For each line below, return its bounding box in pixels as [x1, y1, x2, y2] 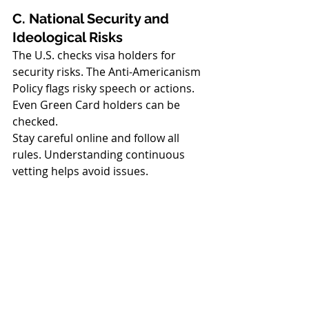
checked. [12, 114, 58, 129]
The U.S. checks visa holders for [12, 48, 179, 63]
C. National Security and [12, 10, 172, 27]
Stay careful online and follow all [12, 130, 182, 146]
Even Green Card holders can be [12, 97, 183, 112]
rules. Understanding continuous [12, 147, 188, 162]
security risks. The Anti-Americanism [12, 64, 203, 79]
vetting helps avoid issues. [12, 163, 148, 179]
